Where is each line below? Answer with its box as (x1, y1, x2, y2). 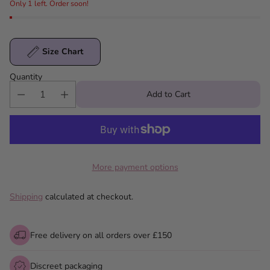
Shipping (10, 191, 43, 202)
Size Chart (42, 46, 83, 57)
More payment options (92, 162, 178, 173)
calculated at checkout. (43, 191, 133, 202)
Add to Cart (146, 89, 190, 100)
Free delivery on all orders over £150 (30, 229, 172, 241)
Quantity (10, 71, 42, 83)
